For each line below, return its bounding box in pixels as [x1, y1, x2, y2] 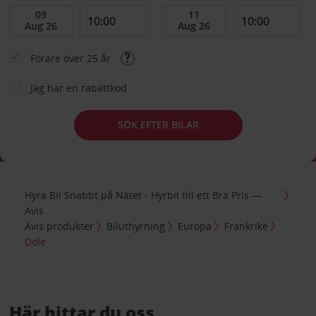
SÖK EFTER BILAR [117, 118, 199, 131]
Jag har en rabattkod [30, 80, 127, 95]
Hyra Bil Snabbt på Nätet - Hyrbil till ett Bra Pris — [25, 188, 262, 202]
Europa [178, 219, 212, 233]
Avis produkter [25, 219, 95, 233]
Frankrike [224, 219, 269, 233]
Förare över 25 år [30, 51, 114, 65]
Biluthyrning [107, 219, 166, 233]
